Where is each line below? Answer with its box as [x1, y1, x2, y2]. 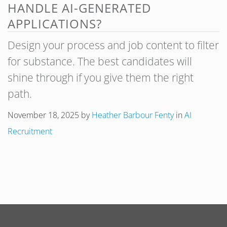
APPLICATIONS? [8, 15, 102, 32]
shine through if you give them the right [8, 70, 194, 85]
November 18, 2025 [8, 109, 79, 121]
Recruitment [8, 126, 52, 137]
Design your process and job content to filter [8, 38, 219, 52]
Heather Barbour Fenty [92, 109, 174, 121]
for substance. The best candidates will [8, 54, 192, 68]
